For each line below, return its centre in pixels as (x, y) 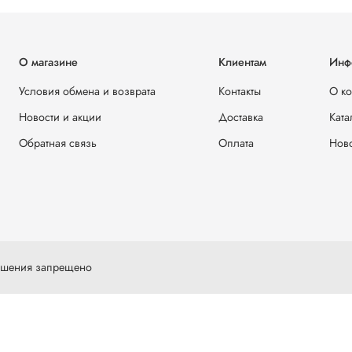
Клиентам (242, 62)
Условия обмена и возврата (87, 92)
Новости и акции (60, 117)
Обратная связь (58, 143)
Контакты (240, 92)
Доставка (241, 117)
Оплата (236, 143)
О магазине (48, 62)
